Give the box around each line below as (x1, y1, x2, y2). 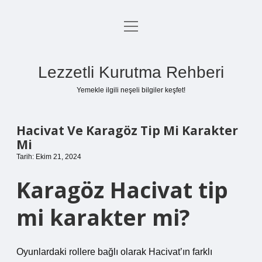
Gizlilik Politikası (96, 51, 166, 61)
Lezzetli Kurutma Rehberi (38, 63, 224, 81)
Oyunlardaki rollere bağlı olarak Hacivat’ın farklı (16, 247, 212, 257)
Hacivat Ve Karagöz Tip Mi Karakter (16, 122, 238, 139)
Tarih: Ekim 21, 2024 (16, 153, 81, 161)
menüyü (123, 20, 157, 30)
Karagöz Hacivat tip (16, 175, 228, 205)
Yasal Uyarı (107, 79, 155, 89)
